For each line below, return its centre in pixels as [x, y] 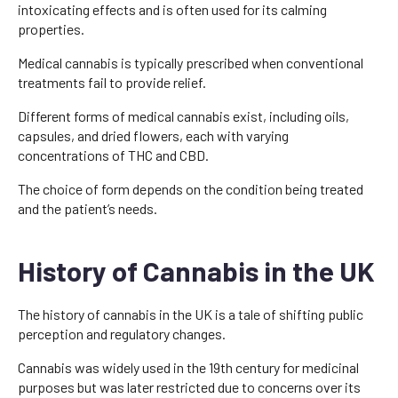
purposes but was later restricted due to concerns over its [189, 386]
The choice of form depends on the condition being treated [191, 188]
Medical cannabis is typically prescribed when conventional [191, 62]
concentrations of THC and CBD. [113, 155]
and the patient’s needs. [88, 208]
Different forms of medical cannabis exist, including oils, [183, 115]
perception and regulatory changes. [122, 333]
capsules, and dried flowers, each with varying [153, 135]
